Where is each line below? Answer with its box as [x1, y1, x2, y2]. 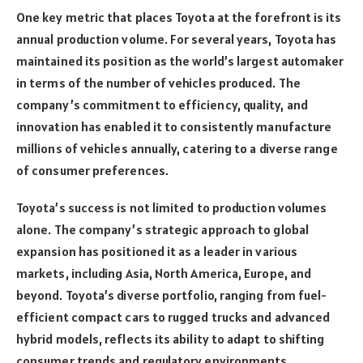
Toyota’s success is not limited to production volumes [16, 199, 327, 216]
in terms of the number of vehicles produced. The [16, 75, 301, 92]
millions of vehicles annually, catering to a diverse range [16, 140, 338, 157]
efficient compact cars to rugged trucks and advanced [16, 309, 331, 326]
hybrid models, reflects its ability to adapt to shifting [16, 331, 325, 348]
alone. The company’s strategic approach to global [16, 221, 309, 238]
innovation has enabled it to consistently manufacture [16, 118, 332, 135]
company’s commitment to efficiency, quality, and [16, 96, 308, 113]
